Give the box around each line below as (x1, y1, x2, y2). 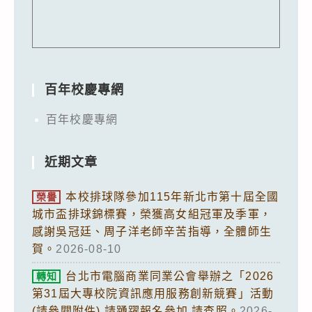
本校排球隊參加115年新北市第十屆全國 (65, 190, 279, 203)
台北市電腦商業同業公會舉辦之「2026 (65, 270, 274, 282)
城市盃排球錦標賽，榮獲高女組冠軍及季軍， (32, 208, 272, 220)
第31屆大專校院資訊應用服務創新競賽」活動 (32, 287, 274, 299)
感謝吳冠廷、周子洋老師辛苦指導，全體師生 (32, 225, 272, 237)
